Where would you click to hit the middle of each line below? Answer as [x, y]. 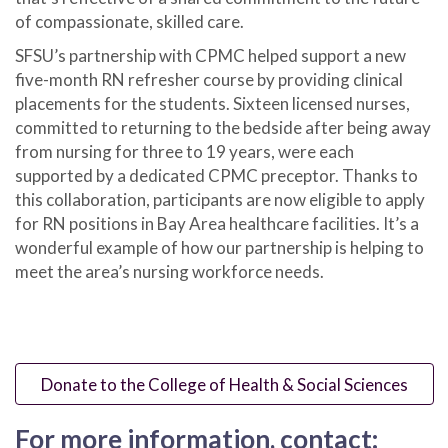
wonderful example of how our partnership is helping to [219, 248]
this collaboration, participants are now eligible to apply [220, 200]
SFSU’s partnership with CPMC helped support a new [210, 56]
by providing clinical [330, 80]
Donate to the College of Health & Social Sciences [225, 384]
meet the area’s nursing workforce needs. [169, 272]
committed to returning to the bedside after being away [223, 128]
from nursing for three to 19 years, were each [184, 152]
